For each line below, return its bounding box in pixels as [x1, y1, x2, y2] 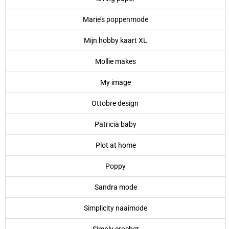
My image [100, 78, 131, 86]
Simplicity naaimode [84, 203, 147, 212]
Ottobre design [91, 99, 140, 107]
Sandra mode [94, 182, 137, 191]
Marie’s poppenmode [83, 15, 148, 24]
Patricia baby [95, 120, 136, 128]
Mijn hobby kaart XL [84, 36, 147, 44]
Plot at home [95, 141, 136, 149]
